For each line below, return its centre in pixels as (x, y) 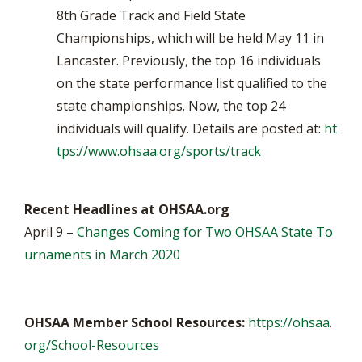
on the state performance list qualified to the (192, 83)
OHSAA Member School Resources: (136, 322)
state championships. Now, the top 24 (171, 106)
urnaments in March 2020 (102, 255)
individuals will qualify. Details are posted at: (190, 128)
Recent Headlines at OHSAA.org (127, 209)
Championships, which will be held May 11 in (190, 38)
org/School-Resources (92, 345)
